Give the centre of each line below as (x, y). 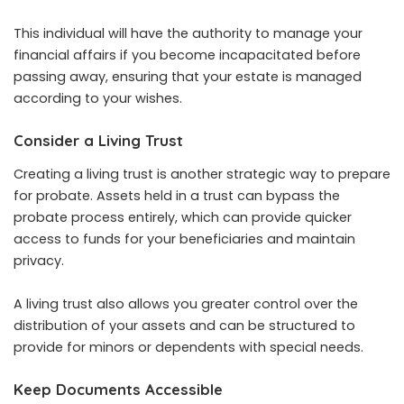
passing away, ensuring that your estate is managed (188, 76)
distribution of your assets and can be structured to (184, 326)
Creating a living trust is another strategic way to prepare (202, 174)
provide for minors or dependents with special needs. (188, 348)
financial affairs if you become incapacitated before (187, 55)
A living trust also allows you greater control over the (186, 304)
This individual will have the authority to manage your (188, 33)
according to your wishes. (98, 98)
